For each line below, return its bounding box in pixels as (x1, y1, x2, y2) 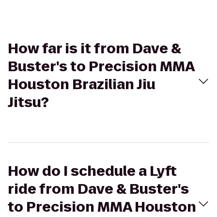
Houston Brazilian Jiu (8, 75, 155, 94)
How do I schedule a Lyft (8, 162, 177, 181)
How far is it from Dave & (8, 39, 181, 58)
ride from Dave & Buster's (8, 180, 189, 199)
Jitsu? (8, 93, 49, 112)
